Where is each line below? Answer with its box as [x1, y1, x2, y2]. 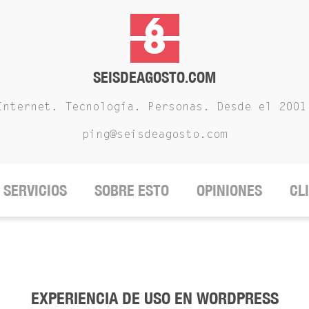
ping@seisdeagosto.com [82, 129, 227, 141]
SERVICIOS [3, 181, 67, 199]
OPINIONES [197, 181, 262, 199]
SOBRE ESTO [94, 181, 169, 199]
